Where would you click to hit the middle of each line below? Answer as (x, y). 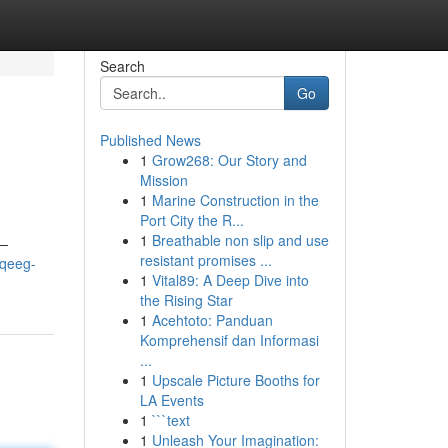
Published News (150, 140)
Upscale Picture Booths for (235, 380)
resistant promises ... (205, 260)
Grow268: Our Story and (229, 160)
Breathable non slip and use (240, 240)
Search (122, 66)
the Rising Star (186, 300)
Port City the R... (191, 220)
